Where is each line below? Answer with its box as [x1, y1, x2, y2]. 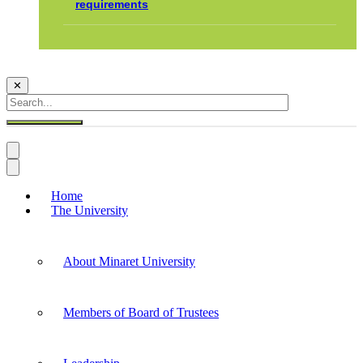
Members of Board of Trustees [63, 305, 219, 320]
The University [51, 203, 128, 218]
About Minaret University [63, 254, 195, 269]
